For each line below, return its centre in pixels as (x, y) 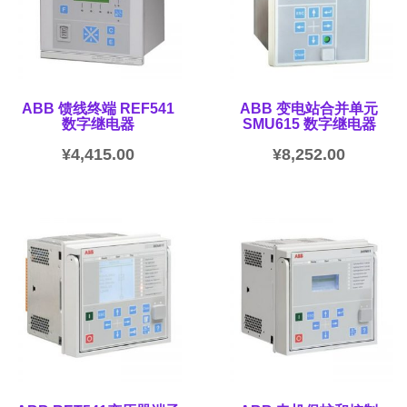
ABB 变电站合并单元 (309, 109)
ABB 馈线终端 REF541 (98, 109)
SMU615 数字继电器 (309, 124)
